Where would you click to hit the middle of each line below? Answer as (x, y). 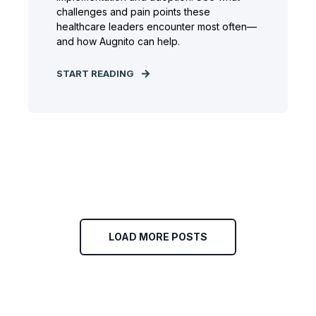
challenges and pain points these (133, 12)
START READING (95, 73)
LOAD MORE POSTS (158, 237)
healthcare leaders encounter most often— (157, 26)
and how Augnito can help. (118, 41)
